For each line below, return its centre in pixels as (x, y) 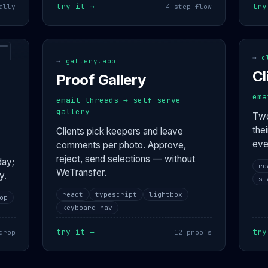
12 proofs (193, 232)
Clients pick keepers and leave (120, 131)
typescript (116, 194)
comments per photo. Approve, (121, 145)
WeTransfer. (82, 173)
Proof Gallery (101, 80)
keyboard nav (88, 208)
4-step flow (188, 7)
